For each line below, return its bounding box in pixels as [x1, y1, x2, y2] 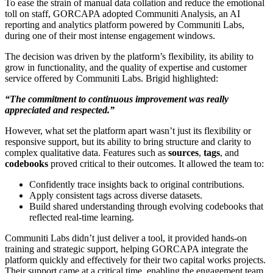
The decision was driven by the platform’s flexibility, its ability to [5, 51, 253, 62]
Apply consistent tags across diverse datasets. [29, 190, 202, 201]
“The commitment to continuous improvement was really [5, 94, 229, 105]
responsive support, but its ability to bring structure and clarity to [5, 136, 251, 147]
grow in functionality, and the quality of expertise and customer [5, 62, 247, 73]
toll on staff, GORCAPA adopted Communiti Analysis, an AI [5, 9, 240, 19]
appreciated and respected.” [5, 105, 115, 116]
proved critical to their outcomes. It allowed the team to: [48, 158, 264, 169]
